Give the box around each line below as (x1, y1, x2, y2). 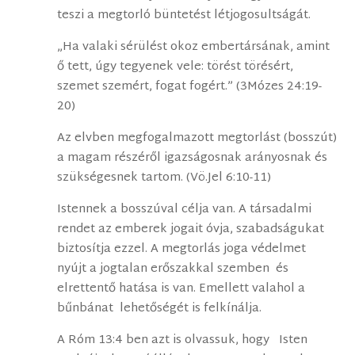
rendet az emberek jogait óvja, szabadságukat (57, 219, 325, 241)
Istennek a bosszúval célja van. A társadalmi (57, 199, 312, 221)
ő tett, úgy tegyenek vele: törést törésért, (57, 56, 294, 78)
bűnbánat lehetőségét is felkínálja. (57, 298, 262, 320)
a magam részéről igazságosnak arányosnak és (57, 147, 328, 170)
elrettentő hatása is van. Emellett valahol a (57, 278, 306, 300)
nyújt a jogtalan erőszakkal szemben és (57, 258, 289, 281)
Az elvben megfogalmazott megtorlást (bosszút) (57, 128, 338, 150)
